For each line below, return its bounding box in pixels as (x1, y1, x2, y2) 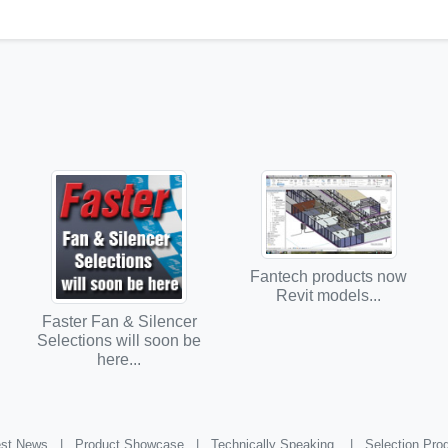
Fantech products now (250, 267, 408, 285)
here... (97, 350, 142, 368)
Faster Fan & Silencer (41, 312, 197, 330)
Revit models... (276, 286, 382, 304)
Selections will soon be (37, 331, 202, 349)
